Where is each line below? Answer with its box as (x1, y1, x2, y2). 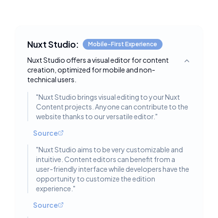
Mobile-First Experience (88, 40, 157, 48)
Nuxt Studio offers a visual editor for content (27, 55, 169, 64)
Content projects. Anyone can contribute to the (36, 102, 188, 111)
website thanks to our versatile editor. (36, 112, 155, 121)
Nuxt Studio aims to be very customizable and (38, 145, 183, 154)
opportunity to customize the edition (36, 174, 155, 183)
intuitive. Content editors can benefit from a (36, 155, 175, 163)
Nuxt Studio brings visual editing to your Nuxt (38, 92, 180, 101)
